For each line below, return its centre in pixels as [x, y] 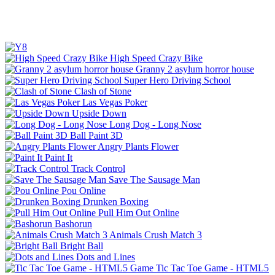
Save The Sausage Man [154, 179]
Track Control [98, 168]
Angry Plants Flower [138, 146]
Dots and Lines [106, 257]
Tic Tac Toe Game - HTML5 [212, 268]
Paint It [59, 157]
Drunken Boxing [116, 201]
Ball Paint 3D [96, 135]
